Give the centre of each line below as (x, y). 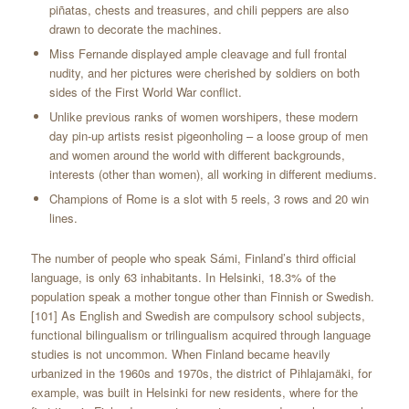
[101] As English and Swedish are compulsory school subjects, (198, 315)
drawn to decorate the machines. (135, 28)
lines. (63, 217)
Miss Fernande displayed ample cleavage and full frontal (198, 53)
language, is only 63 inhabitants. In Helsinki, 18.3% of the (183, 277)
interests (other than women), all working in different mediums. (213, 173)
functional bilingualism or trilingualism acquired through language (200, 334)
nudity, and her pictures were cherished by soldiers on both (204, 72)
